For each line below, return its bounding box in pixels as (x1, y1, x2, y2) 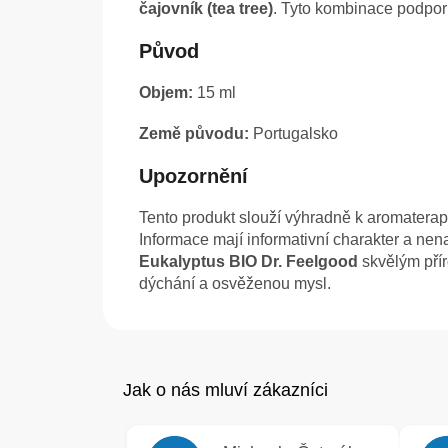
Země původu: (139, 125, 249, 143)
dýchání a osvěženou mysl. (139, 275, 331, 293)
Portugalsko (249, 125, 338, 143)
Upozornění (139, 165, 248, 188)
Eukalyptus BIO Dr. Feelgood (139, 253, 358, 271)
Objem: (139, 84, 193, 102)
